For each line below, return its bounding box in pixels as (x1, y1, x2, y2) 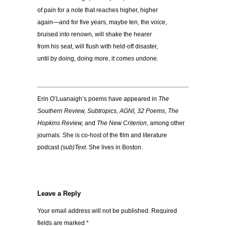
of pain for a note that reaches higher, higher (37, 7, 158, 14)
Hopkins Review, (37, 120, 85, 127)
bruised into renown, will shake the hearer (37, 31, 152, 38)
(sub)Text (61, 144, 86, 151)
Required (151, 207, 177, 215)
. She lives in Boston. (86, 144, 143, 151)
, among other (147, 120, 185, 127)
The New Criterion (97, 120, 147, 127)
